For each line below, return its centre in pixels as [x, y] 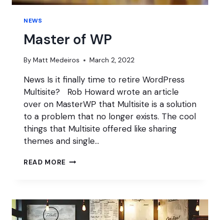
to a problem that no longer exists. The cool [110, 116]
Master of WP [68, 40]
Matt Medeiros [56, 60]
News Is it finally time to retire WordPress [104, 79]
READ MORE [45, 162]
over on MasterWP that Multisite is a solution [110, 104]
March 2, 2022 [112, 60]
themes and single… [61, 141]
